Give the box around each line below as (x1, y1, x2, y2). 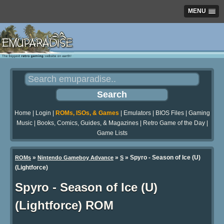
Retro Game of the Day (142, 119, 205, 127)
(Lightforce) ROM (15, 198, 113, 212)
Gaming (188, 109, 210, 117)
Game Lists (96, 129, 127, 137)
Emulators (123, 109, 151, 117)
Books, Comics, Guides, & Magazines (36, 119, 138, 127)
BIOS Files (155, 109, 184, 117)
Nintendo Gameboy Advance (37, 154, 113, 161)
